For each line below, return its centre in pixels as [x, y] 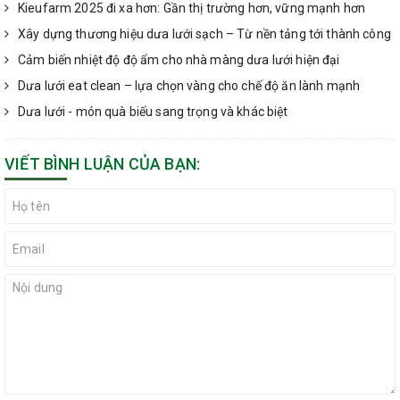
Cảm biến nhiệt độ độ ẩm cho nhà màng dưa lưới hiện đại [179, 59]
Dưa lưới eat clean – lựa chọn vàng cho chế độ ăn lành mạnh [189, 85]
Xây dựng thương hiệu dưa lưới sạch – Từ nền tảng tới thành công [204, 33]
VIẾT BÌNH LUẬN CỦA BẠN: [103, 163]
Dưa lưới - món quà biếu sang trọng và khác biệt [153, 111]
